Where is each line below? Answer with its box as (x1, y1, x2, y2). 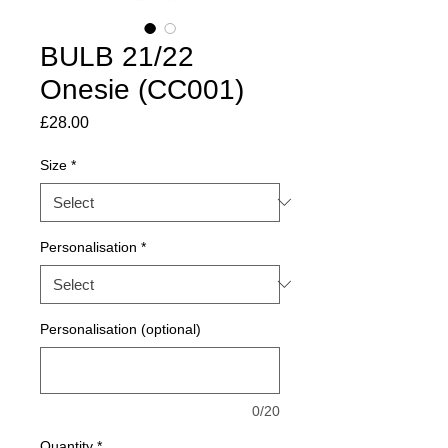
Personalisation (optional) (40, 320, 201, 337)
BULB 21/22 (40, 40, 194, 72)
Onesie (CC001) (40, 73, 244, 105)
